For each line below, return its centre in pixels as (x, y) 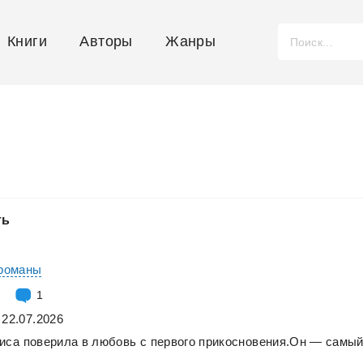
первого (173, 341)
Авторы (106, 41)
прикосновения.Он (252, 341)
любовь (114, 341)
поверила (51, 341)
